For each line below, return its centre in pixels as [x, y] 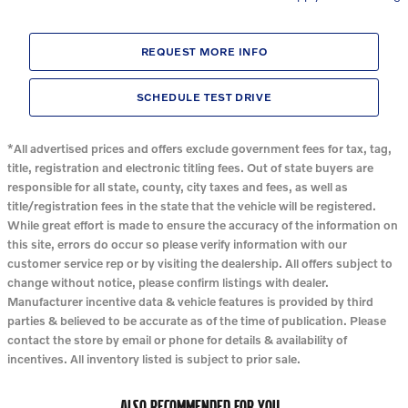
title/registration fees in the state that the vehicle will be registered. [192, 205]
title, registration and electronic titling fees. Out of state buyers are [190, 167]
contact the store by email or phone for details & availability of [177, 339]
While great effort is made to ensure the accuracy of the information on [203, 224]
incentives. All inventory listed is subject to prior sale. [154, 358]
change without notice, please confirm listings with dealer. [168, 282]
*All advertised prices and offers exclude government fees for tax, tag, [199, 148]
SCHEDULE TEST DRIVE [204, 97]
